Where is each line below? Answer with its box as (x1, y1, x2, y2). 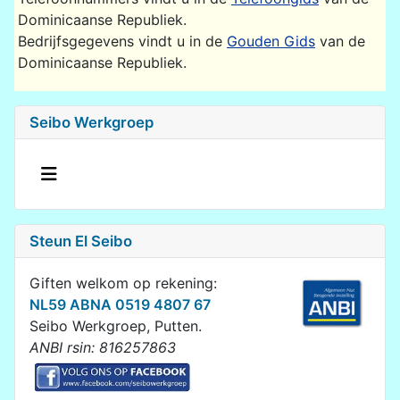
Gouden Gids (227, 31, 315, 50)
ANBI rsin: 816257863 (29, 337, 176, 356)
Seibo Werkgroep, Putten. (29, 316, 202, 335)
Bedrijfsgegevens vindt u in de (18, 31, 227, 50)
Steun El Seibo (29, 231, 132, 250)
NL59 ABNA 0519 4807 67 (29, 295, 211, 313)
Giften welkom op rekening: (29, 273, 217, 292)
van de (315, 31, 365, 50)
